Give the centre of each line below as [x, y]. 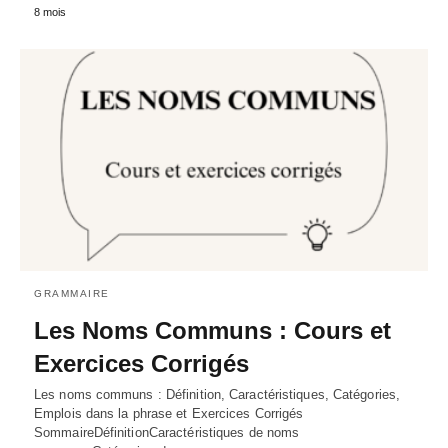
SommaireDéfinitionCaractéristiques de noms [167, 432]
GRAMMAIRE [72, 293]
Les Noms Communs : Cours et [212, 330]
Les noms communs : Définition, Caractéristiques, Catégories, [217, 394]
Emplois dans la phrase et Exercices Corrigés [169, 413]
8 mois [50, 12]
